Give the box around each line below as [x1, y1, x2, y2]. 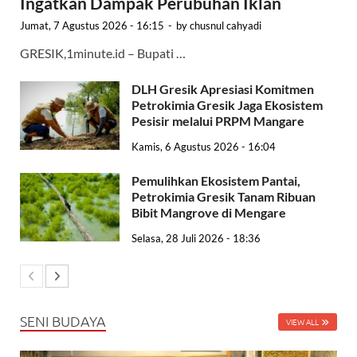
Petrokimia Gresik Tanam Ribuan [131, 189, 316, 205]
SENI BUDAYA [20, 311, 106, 330]
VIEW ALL [286, 315, 319, 328]
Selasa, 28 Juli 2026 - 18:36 [131, 231, 261, 245]
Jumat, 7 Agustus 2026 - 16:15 [20, 19, 164, 33]
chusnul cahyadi [190, 19, 261, 33]
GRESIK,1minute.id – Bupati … [20, 45, 186, 61]
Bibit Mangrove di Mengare [131, 205, 286, 221]
